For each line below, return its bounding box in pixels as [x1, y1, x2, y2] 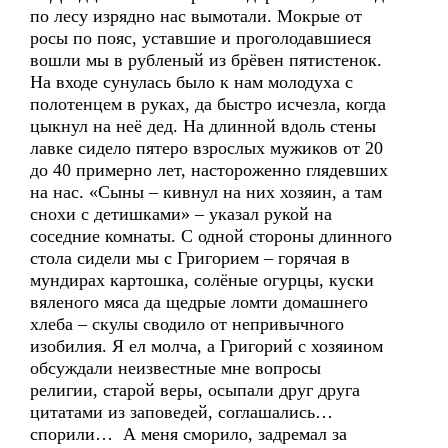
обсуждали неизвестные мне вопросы [30, 358, 321, 378]
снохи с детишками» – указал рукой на [30, 204, 332, 224]
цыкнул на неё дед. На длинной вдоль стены [30, 116, 376, 136]
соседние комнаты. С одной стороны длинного [30, 226, 392, 246]
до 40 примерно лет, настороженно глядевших [30, 160, 388, 180]
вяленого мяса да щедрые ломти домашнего [30, 292, 368, 312]
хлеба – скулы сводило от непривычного [30, 314, 344, 334]
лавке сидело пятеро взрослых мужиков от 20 [30, 138, 383, 158]
